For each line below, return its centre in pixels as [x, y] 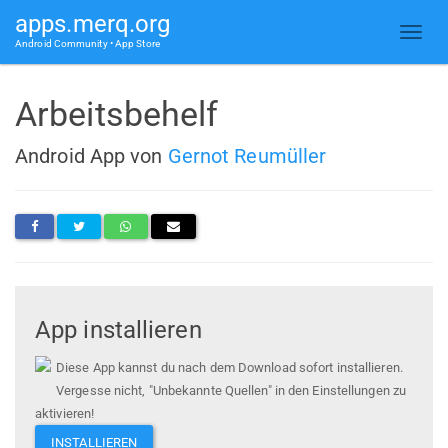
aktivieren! [65, 414]
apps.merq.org [93, 24]
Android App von [91, 155]
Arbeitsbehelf [117, 114]
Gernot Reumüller [247, 155]
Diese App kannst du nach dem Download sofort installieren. [229, 368]
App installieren [118, 330]
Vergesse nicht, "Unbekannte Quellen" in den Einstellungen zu [231, 391]
